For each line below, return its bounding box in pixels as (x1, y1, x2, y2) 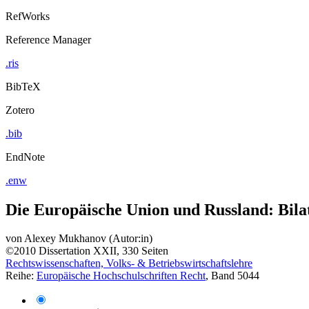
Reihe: (6, 270, 37, 282)
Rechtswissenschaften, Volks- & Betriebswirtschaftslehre (6, 257, 252, 270)
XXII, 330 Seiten (93, 245, 168, 257)
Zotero (6, 103, 34, 116)
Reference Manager (6, 33, 91, 46)
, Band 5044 (206, 270, 259, 282)
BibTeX (6, 80, 41, 92)
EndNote (6, 150, 45, 163)
